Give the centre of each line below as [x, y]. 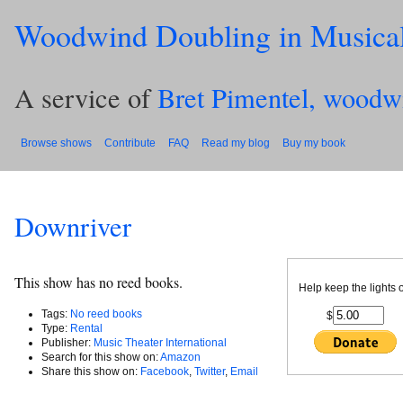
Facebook [165, 371]
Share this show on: [91, 371]
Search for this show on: [101, 357]
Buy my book [314, 143]
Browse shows [56, 143]
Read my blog [236, 143]
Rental [86, 328]
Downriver [73, 227]
